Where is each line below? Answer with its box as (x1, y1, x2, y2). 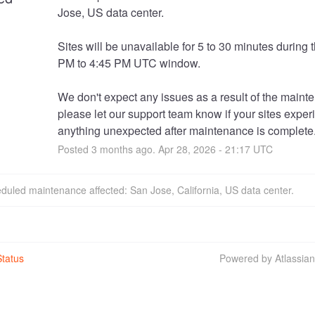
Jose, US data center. (57, 4, 167, 20)
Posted (57, 141, 91, 156)
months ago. (96, 141, 158, 156)
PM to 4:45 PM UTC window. (57, 54, 200, 71)
